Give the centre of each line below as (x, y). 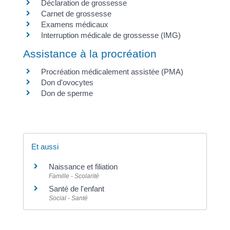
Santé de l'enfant (76, 189)
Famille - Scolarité (74, 176)
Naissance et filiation (83, 167)
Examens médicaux (74, 24)
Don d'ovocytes (67, 82)
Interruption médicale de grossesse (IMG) (111, 35)
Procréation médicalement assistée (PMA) (112, 71)
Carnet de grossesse (76, 13)
